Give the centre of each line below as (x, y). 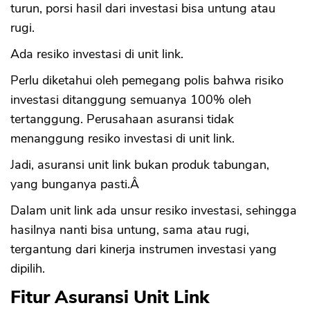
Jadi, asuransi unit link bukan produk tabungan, (140, 165)
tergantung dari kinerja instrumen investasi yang (144, 249)
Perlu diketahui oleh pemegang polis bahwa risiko (147, 81)
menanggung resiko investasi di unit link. (122, 139)
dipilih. (28, 269)
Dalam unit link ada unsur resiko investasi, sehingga (154, 211)
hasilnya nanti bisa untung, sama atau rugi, (130, 230)
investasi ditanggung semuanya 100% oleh (131, 100)
